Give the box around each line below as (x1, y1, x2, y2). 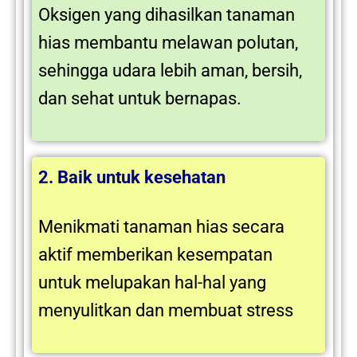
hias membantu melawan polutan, (38, 33, 298, 53)
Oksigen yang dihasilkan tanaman (38, 5, 295, 25)
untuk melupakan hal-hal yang (38, 273, 266, 293)
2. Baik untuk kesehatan (38, 167, 229, 187)
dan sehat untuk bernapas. (38, 88, 241, 109)
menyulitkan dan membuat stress (38, 300, 293, 321)
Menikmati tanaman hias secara (38, 217, 284, 237)
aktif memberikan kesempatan (38, 245, 273, 265)
